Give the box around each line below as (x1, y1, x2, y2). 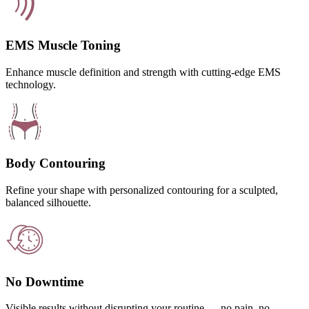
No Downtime (6, 274, 83, 289)
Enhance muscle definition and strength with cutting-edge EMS (6, 66, 281, 78)
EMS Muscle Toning (6, 37, 121, 52)
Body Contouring (6, 156, 106, 171)
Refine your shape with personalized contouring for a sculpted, (6, 183, 278, 196)
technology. (6, 78, 56, 90)
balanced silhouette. (6, 196, 91, 208)
